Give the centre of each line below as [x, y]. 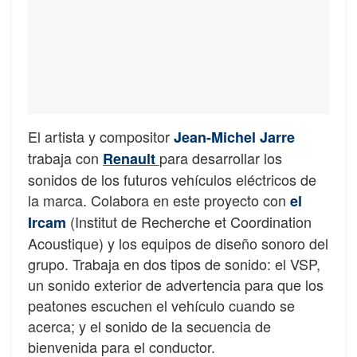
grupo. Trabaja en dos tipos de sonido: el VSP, [174, 263]
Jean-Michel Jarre [232, 137]
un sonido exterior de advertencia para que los [176, 284]
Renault [129, 158]
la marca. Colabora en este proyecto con [159, 200]
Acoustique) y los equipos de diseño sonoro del [178, 243]
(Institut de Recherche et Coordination [189, 221]
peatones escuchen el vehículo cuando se [161, 305]
